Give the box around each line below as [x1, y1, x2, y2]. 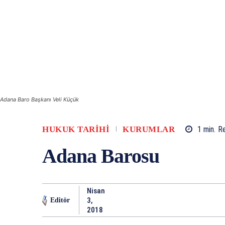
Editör [50, 196, 70, 204]
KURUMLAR [123, 125, 175, 135]
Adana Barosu [42, 145, 159, 168]
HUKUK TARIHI [42, 125, 109, 135]
